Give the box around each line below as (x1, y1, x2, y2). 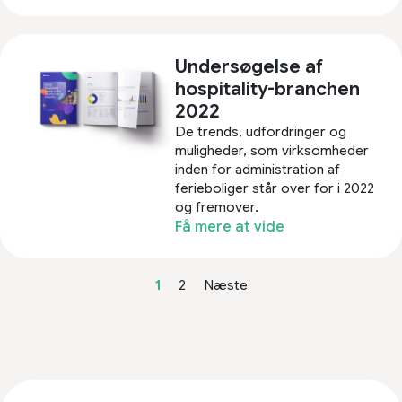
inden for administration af (175, 161, 341, 178)
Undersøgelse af (175, 54, 324, 78)
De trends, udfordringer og (175, 123, 347, 140)
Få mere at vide (175, 217, 285, 236)
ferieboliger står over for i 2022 (175, 179, 375, 197)
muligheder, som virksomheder (175, 142, 370, 159)
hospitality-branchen (175, 76, 361, 100)
